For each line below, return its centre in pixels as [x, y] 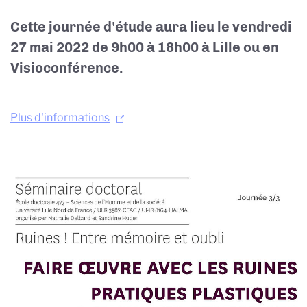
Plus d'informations [60, 118]
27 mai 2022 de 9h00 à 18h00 [105, 47]
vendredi [262, 27]
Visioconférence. [67, 68]
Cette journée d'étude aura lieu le [121, 27]
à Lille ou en [239, 47]
